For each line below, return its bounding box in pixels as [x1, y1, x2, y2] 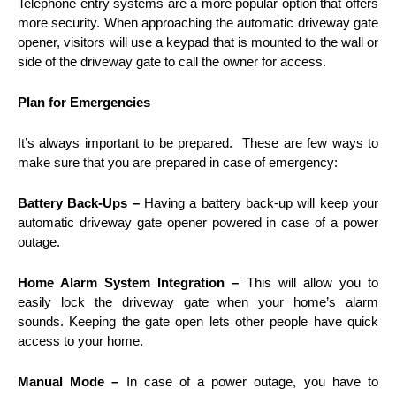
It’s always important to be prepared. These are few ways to [18, 134, 378, 150]
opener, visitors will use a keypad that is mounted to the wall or [18, 34, 378, 49]
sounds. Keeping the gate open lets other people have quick [18, 313, 378, 329]
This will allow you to [239, 274, 379, 290]
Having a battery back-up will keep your [144, 194, 378, 210]
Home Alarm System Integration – [18, 274, 240, 290]
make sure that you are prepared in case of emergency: [18, 154, 338, 170]
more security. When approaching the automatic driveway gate [18, 14, 378, 30]
